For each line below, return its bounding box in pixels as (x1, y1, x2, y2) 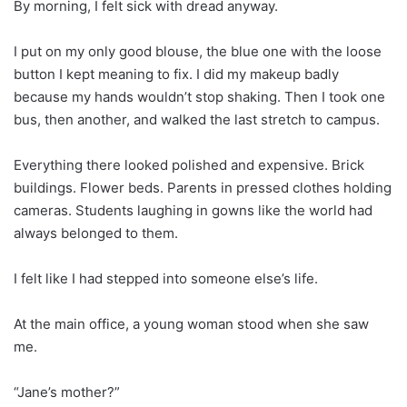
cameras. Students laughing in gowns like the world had (14, 201, 372, 219)
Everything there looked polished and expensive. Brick (14, 155, 364, 174)
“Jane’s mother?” (14, 382, 120, 401)
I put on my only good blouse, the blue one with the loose (14, 42, 382, 60)
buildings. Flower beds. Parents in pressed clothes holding (14, 178, 392, 196)
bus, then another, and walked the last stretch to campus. (14, 110, 380, 128)
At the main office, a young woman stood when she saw (14, 314, 369, 333)
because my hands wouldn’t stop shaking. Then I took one (14, 87, 385, 105)
